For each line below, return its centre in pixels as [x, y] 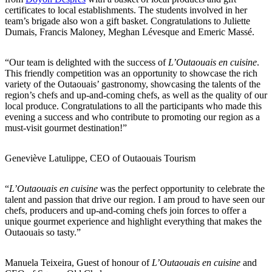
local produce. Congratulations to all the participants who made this [133, 106]
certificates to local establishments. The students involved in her [126, 10]
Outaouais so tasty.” [43, 232]
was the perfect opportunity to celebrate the [181, 188]
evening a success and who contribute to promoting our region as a [132, 117]
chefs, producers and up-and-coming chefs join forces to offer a [126, 210]
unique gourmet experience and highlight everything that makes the [133, 221]
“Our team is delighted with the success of [87, 62]
